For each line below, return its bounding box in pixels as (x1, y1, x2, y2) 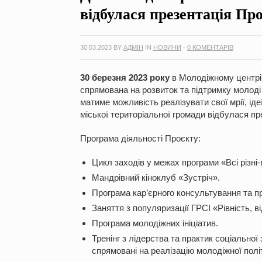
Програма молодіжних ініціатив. (92, 218, 218, 228)
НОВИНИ (153, 44, 181, 51)
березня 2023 (89, 73, 147, 82)
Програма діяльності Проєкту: (80, 133, 201, 143)
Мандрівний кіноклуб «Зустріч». (92, 173, 220, 182)
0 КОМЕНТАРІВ (187, 44, 233, 51)
